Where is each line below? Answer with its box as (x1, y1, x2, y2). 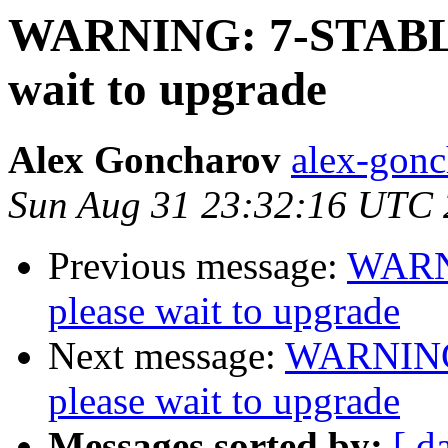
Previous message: (48, 244, 347, 288)
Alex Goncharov (8, 138, 281, 182)
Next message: (48, 334, 285, 378)
